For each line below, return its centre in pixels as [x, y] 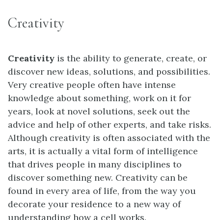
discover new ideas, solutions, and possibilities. [109, 72]
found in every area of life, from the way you [102, 191]
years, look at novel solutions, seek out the [99, 111]
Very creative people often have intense [92, 85]
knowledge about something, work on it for [99, 98]
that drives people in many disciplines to [95, 165]
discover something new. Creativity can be [98, 178]
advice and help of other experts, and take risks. [110, 125]
